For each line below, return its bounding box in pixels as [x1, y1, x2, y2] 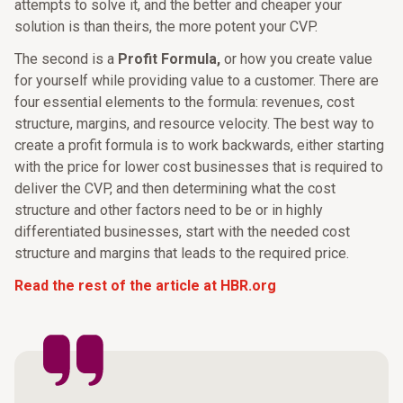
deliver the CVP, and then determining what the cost [14, 180, 336, 198]
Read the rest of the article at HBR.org [14, 277, 276, 295]
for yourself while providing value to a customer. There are [14, 72, 379, 90]
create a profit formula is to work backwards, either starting [14, 137, 384, 155]
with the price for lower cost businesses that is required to [14, 158, 383, 176]
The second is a [14, 50, 118, 68]
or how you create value [224, 50, 372, 68]
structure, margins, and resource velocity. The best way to [14, 115, 374, 133]
